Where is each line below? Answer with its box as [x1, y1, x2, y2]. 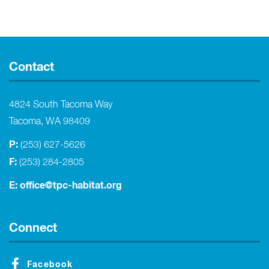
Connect [9, 222, 57, 235]
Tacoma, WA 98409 [9, 117, 90, 127]
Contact [9, 61, 54, 74]
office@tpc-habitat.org [20, 181, 122, 191]
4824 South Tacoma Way [9, 100, 112, 110]
